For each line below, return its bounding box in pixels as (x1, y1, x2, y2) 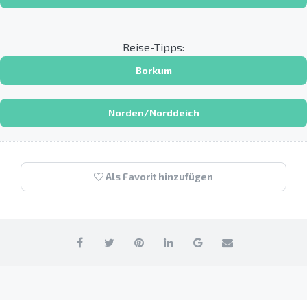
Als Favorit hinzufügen (103, 170, 213, 182)
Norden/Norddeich (108, 106, 199, 119)
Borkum (135, 64, 172, 76)
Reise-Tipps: (123, 40, 184, 53)
